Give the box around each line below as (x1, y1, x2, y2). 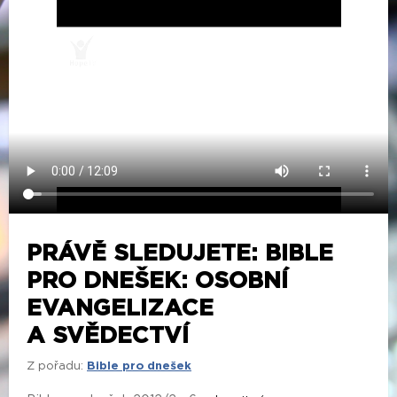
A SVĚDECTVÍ (27, 323, 189, 347)
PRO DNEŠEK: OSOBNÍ (27, 269, 288, 292)
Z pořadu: (27, 360, 83, 372)
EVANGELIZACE (27, 296, 214, 320)
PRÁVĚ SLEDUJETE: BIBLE (27, 241, 333, 265)
